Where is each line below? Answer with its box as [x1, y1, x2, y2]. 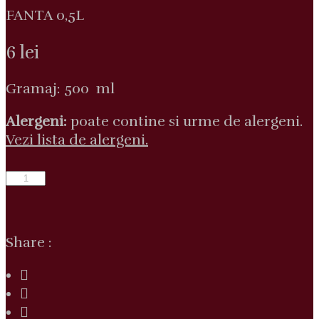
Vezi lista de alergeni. [6, 131, 148, 149]
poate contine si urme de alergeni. [67, 113, 303, 130]
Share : [6, 234, 52, 251]
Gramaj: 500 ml [6, 80, 115, 98]
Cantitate [6, 168, 70, 186]
